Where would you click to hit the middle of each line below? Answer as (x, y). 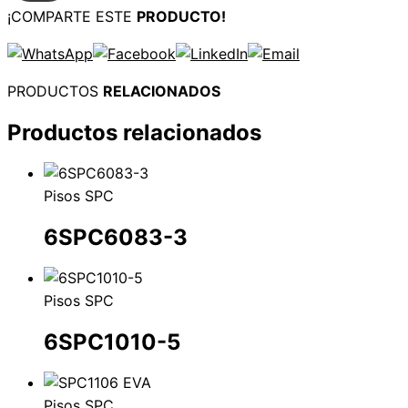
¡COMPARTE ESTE (72, 17)
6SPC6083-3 (116, 238)
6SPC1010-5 (112, 342)
